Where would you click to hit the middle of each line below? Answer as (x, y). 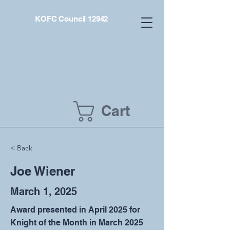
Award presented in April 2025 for (75, 210)
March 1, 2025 (44, 191)
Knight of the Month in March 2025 (77, 223)
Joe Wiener (43, 171)
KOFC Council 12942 (72, 19)
